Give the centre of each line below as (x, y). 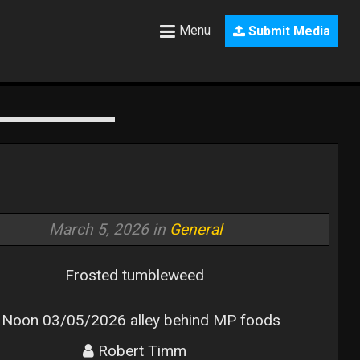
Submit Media (288, 31)
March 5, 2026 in (109, 229)
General (196, 229)
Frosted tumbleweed (135, 276)
